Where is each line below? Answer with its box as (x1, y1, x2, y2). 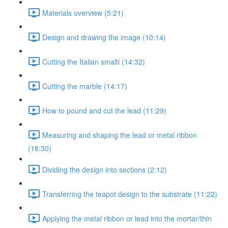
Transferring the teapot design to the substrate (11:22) (42, 188, 217, 199)
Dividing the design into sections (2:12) (42, 164, 167, 175)
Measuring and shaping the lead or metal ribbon (42, 129, 197, 140)
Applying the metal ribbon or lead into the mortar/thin (42, 213, 212, 223)
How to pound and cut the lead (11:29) (42, 105, 166, 116)
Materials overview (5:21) (42, 7, 124, 18)
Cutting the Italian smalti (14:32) (42, 56, 145, 67)
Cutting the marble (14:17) (42, 80, 127, 91)
